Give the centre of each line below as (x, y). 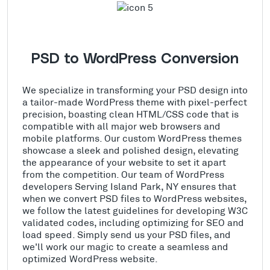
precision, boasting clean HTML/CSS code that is (130, 114)
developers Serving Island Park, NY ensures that (129, 186)
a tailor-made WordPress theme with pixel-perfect (135, 102)
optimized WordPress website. (90, 259)
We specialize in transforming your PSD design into (135, 90)
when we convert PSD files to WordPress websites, (134, 198)
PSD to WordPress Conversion (135, 59)
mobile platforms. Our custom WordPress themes (132, 138)
